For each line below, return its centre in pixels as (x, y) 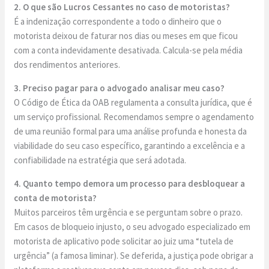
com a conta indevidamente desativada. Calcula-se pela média (128, 50)
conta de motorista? (56, 198)
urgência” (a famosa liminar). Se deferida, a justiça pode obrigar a (134, 256)
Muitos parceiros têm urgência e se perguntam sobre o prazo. (128, 213)
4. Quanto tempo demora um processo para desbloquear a (130, 184)
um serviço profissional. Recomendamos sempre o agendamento (134, 117)
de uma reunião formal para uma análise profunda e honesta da (131, 131)
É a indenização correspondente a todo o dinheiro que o (118, 22)
